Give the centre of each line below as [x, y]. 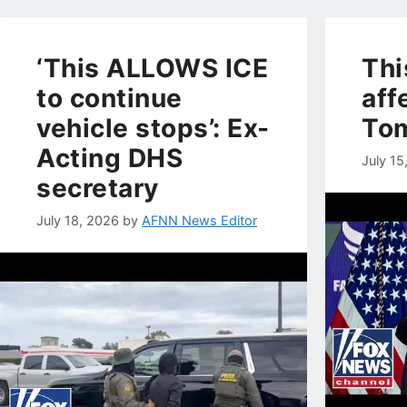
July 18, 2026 [78, 220]
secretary [98, 189]
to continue [109, 99]
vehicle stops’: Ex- [153, 129]
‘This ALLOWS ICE [152, 69]
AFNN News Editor [199, 220]
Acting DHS [109, 159]
